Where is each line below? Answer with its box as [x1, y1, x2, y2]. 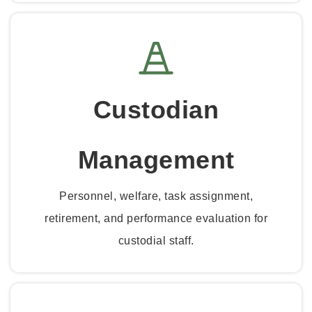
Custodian [93, 95, 219, 125]
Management [77, 146, 235, 175]
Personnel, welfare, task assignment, [59, 190, 253, 203]
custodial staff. [118, 235, 194, 247]
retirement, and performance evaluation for [45, 212, 267, 225]
